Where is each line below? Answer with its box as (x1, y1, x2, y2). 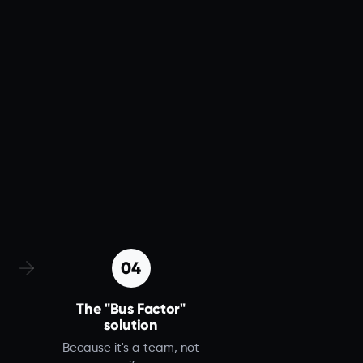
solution (104, 316, 158, 334)
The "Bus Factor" (76, 300, 186, 318)
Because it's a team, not (62, 343, 199, 354)
